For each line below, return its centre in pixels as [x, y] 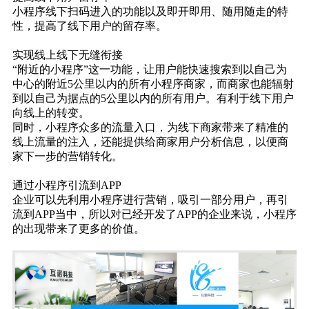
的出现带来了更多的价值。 [78, 229]
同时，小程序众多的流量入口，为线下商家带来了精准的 [150, 128]
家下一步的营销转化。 [67, 157]
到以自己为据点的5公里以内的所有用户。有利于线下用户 [153, 99]
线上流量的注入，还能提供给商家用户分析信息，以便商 [150, 142]
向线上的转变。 [51, 113]
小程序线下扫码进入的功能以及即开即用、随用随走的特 [150, 12]
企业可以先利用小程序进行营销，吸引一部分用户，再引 [150, 200]
